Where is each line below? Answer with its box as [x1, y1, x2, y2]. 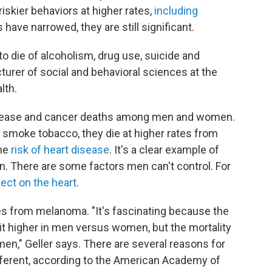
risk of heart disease [11, 143, 109, 157]
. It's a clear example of [109, 143, 219, 157]
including [152, 4, 198, 18]
